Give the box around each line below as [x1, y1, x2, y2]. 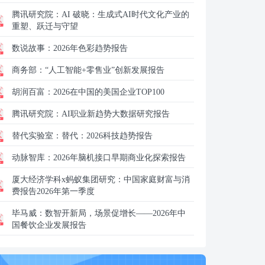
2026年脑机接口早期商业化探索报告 [53, 153, 186, 162]
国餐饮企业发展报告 [12, 221, 86, 230]
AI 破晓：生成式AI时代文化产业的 [62, 10, 189, 19]
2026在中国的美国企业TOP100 [53, 88, 164, 96]
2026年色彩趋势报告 [53, 44, 128, 53]
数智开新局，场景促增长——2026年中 [45, 209, 186, 218]
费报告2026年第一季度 [12, 187, 95, 196]
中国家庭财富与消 [124, 175, 190, 184]
